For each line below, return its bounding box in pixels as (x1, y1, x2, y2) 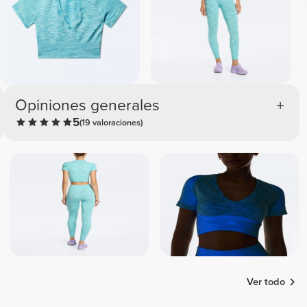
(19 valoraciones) (79, 116, 143, 128)
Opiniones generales (15, 95, 160, 115)
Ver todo (247, 275, 286, 288)
